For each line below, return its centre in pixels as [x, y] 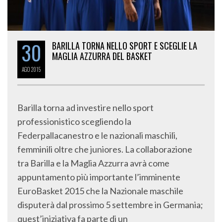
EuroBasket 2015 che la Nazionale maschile [100, 191]
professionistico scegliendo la [74, 121]
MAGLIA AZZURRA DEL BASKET [102, 56]
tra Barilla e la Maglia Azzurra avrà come [93, 163]
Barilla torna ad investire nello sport [85, 107]
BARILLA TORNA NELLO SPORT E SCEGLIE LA [125, 45]
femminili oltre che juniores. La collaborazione [105, 149]
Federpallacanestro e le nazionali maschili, [97, 135]
